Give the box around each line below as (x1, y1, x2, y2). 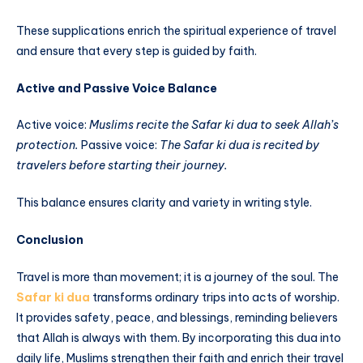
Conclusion (16, 232, 83, 247)
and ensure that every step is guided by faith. (16, 43, 257, 58)
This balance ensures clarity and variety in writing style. (16, 195, 312, 211)
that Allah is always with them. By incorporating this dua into (16, 330, 341, 345)
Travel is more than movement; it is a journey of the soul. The (16, 269, 339, 284)
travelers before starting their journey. (16, 158, 228, 173)
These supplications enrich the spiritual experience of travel (16, 23, 336, 38)
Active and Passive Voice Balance (16, 80, 217, 96)
